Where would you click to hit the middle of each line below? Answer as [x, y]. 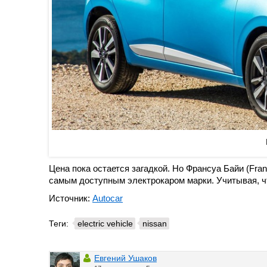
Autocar [108, 198]
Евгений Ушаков [125, 258]
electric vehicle [105, 224]
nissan [155, 224]
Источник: [71, 198]
